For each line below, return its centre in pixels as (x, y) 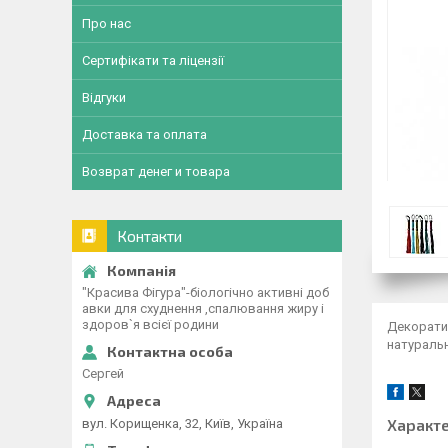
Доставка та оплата (144, 134)
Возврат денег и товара (156, 171)
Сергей (103, 373)
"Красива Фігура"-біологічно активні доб (205, 292)
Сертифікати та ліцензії (153, 60)
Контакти (149, 236)
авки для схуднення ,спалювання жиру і (203, 308)
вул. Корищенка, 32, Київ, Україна (182, 423)
